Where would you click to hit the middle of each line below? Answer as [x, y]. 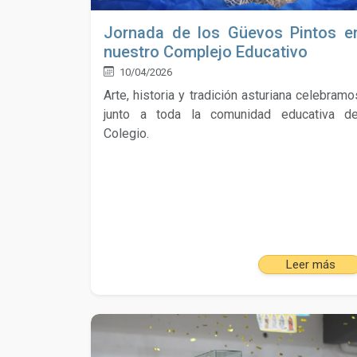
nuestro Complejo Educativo [206, 51]
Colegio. [126, 133]
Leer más [310, 265]
